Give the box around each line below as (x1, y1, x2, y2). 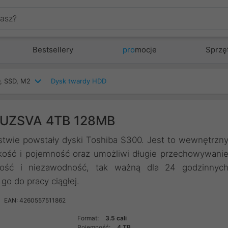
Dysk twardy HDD (51, 77, 106, 85)
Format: (77, 214, 101, 222)
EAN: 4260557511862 (4, 196, 66, 204)
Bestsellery (33, 45, 74, 54)
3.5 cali (105, 214, 127, 222)
